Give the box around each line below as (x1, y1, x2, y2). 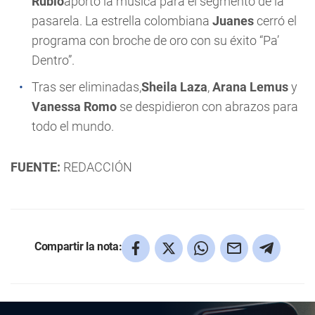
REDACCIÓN (60, 160, 132, 174)
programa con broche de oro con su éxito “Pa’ (32, 33, 279, 48)
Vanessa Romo (32, 99, 117, 114)
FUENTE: (11, 160, 60, 174)
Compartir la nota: (34, 239, 122, 253)
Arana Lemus (212, 79, 288, 94)
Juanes (212, 13, 254, 28)
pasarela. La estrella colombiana (32, 13, 212, 28)
